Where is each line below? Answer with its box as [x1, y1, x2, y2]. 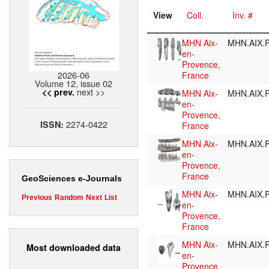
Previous [22, 193, 52, 202]
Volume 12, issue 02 [35, 77, 112, 90]
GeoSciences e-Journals [22, 174, 122, 184]
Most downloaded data [26, 241, 121, 253]
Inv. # [232, 9, 253, 22]
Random [55, 193, 83, 202]
